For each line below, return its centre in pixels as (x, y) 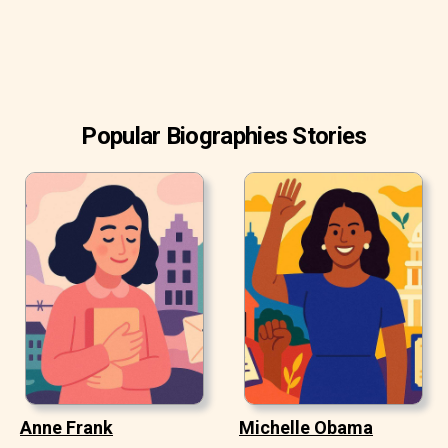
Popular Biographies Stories (224, 136)
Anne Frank (66, 427)
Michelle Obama (306, 427)
